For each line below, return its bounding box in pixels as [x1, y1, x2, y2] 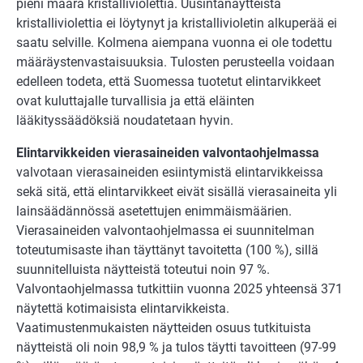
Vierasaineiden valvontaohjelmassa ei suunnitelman [16, 223, 314, 239]
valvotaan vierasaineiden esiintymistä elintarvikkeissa [16, 164, 323, 181]
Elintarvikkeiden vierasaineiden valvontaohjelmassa [16, 145, 319, 161]
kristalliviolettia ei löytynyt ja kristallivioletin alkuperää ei [16, 15, 337, 32]
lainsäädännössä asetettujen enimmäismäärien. [16, 203, 292, 220]
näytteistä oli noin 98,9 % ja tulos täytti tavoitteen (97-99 [16, 340, 336, 356]
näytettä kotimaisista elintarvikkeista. [16, 301, 229, 317]
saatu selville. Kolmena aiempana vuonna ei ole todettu [16, 35, 332, 51]
